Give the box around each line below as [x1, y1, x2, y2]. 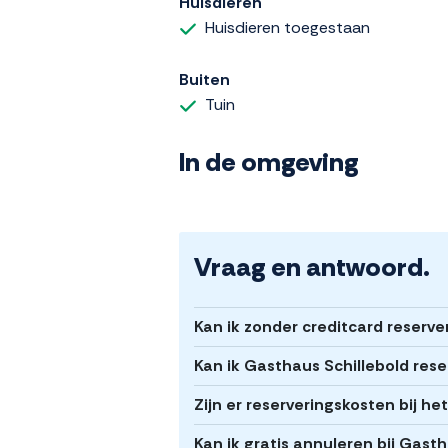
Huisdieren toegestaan [205, 16, 370, 38]
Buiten [179, 68, 230, 90]
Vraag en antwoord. [194, 249, 430, 284]
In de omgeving [179, 144, 359, 179]
